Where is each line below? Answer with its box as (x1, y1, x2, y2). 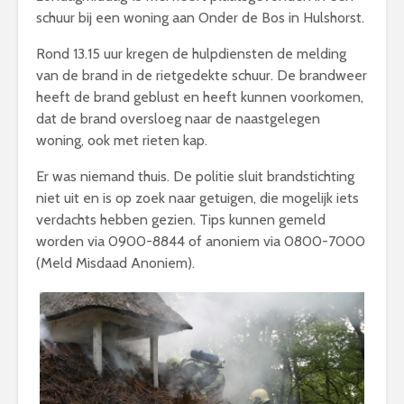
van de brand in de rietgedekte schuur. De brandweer (36, 67, 367, 84)
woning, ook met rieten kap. (36, 132, 207, 149)
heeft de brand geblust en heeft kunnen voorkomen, (36, 88, 363, 106)
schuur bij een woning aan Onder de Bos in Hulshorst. (36, 9, 364, 26)
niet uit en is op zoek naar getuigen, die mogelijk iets (36, 189, 359, 207)
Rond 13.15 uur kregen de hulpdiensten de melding (36, 45, 346, 62)
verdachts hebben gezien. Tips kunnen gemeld (36, 211, 326, 228)
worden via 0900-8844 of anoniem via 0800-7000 (36, 233, 365, 250)
